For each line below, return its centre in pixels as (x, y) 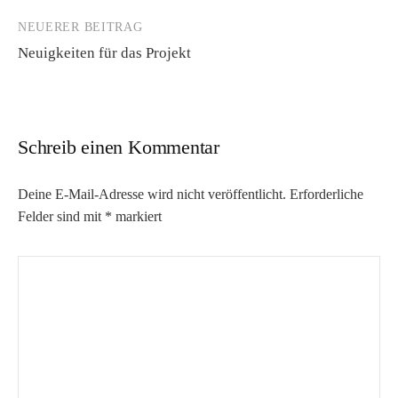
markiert (137, 216)
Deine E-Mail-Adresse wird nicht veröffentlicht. (152, 194)
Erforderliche (326, 194)
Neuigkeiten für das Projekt (104, 52)
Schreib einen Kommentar (119, 147)
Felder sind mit (61, 216)
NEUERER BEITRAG (80, 27)
